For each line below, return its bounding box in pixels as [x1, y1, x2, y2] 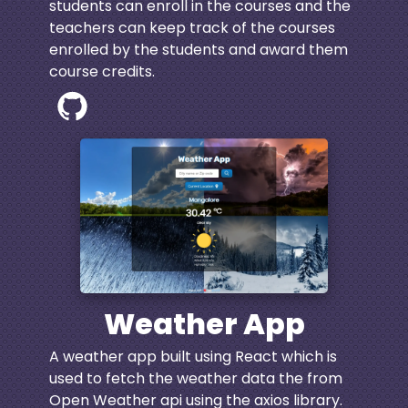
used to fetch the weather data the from [48, 368, 342, 390]
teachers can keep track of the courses [48, 16, 335, 38]
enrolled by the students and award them [48, 38, 348, 60]
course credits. [48, 60, 155, 82]
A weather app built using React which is [48, 346, 337, 368]
